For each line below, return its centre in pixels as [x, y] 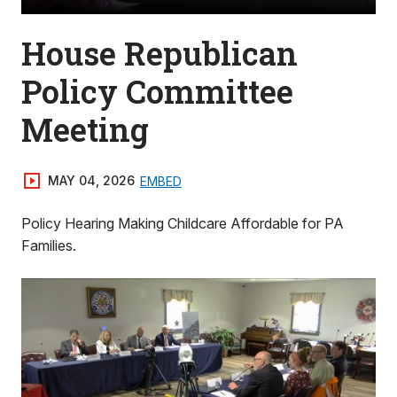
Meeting [85, 129]
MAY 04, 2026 [91, 180]
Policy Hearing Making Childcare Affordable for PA [183, 223]
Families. [49, 245]
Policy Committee [157, 91]
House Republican [160, 53]
